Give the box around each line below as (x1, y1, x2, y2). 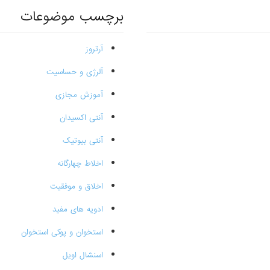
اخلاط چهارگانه (57, 158, 103, 169)
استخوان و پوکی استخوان (20, 227, 103, 238)
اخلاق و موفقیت (49, 181, 103, 192)
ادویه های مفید (52, 204, 103, 215)
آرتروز (85, 43, 103, 55)
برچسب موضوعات (20, 6, 124, 27)
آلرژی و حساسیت (46, 66, 103, 78)
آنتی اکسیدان (59, 112, 103, 124)
